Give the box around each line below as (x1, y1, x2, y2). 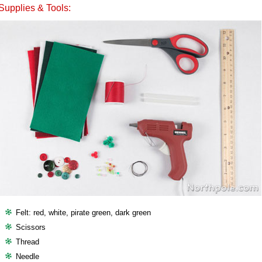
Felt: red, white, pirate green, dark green (16, 208, 151, 217)
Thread (16, 237, 39, 246)
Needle (16, 252, 39, 261)
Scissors (16, 223, 46, 232)
